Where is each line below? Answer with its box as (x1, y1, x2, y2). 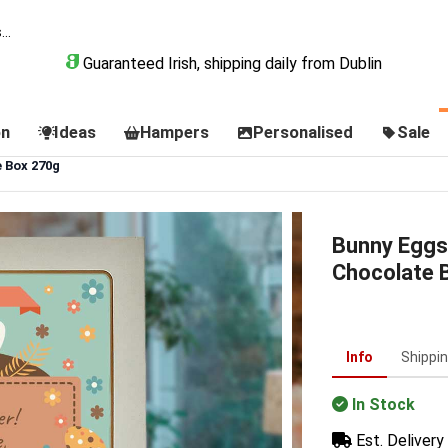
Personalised (252, 122, 353, 142)
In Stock (351, 395, 415, 414)
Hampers (139, 122, 209, 142)
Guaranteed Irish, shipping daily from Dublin (78, 54, 382, 73)
